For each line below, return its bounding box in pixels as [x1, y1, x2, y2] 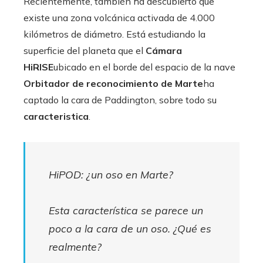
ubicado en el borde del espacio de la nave [53, 60, 235, 73]
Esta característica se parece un [49, 203, 203, 217]
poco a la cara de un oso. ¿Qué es [49, 221, 211, 235]
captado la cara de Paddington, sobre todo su [23, 93, 217, 106]
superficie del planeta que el [23, 44, 146, 56]
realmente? [49, 240, 102, 253]
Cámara [146, 44, 182, 56]
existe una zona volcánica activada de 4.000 [23, 11, 215, 23]
